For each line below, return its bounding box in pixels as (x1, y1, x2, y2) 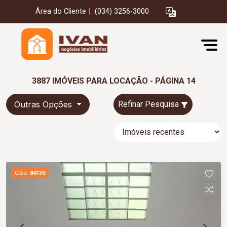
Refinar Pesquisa (118, 99, 181, 109)
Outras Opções (14, 99, 74, 109)
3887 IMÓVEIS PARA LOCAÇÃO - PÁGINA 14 (31, 76, 196, 86)
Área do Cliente (35, 7, 86, 16)
